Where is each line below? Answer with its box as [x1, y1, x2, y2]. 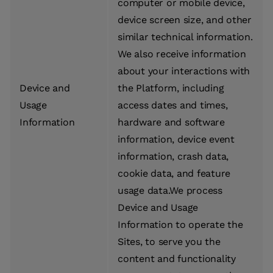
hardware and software [118, 116, 225, 129]
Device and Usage [118, 202, 198, 214]
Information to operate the [118, 219, 243, 231]
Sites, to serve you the [118, 236, 221, 248]
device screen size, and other [118, 14, 252, 26]
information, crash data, [118, 151, 229, 163]
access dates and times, [118, 99, 228, 112]
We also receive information [118, 48, 246, 60]
